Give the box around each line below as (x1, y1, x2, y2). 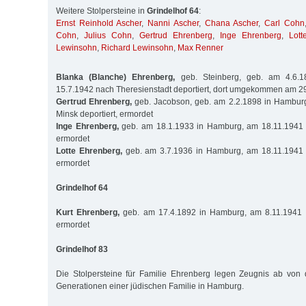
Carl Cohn (264, 18, 305, 29)
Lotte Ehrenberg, (56, 145, 122, 156)
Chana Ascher (204, 18, 259, 29)
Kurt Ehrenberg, (56, 207, 120, 217)
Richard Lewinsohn (101, 43, 173, 53)
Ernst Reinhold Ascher (56, 18, 142, 29)
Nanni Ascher (148, 18, 199, 29)
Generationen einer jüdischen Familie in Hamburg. (56, 281, 244, 291)
